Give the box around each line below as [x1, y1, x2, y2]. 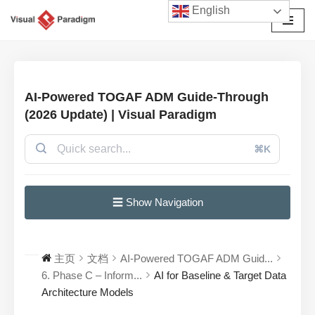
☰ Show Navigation [112, 196, 203, 209]
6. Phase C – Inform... [41, 269, 142, 282]
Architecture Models [41, 286, 134, 299]
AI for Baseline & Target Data [154, 269, 286, 282]
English [189, 4, 231, 17]
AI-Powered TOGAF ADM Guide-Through [25, 90, 269, 105]
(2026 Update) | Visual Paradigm [25, 108, 217, 122]
